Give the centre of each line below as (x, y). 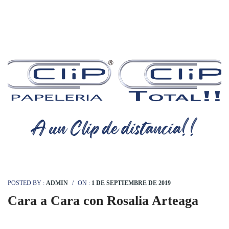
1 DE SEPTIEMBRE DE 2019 (131, 183)
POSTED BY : (27, 183)
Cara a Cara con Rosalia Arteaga (103, 200)
